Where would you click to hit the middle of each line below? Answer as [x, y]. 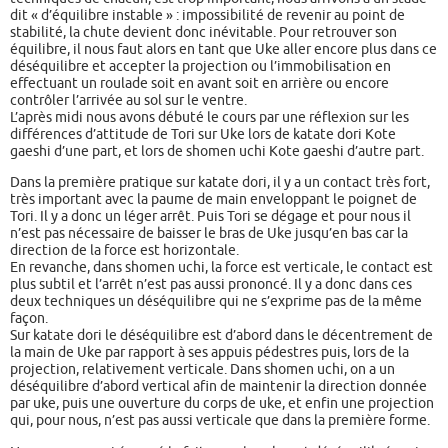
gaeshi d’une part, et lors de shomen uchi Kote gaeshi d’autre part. [217, 150]
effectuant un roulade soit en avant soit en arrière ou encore [199, 82]
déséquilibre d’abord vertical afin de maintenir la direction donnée [218, 386]
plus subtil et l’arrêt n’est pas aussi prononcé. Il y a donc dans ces [211, 284]
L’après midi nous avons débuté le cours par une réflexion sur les [209, 116]
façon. [29, 318]
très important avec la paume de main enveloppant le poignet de [213, 199]
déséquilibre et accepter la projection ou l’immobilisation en [200, 65]
